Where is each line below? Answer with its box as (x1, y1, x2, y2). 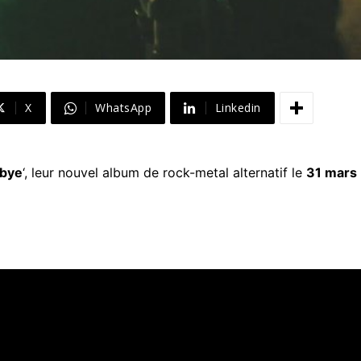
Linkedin (214, 100, 261, 116)
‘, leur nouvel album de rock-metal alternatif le (23, 164, 306, 181)
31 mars (306, 164, 357, 181)
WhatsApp (95, 100, 152, 116)
